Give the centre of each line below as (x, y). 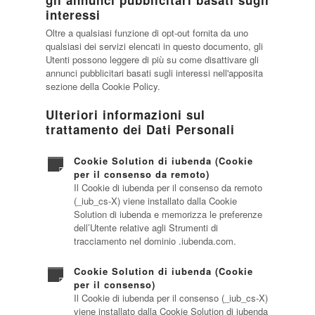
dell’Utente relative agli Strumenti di (146, 227)
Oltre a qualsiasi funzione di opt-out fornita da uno (147, 33)
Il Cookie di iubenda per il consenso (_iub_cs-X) (171, 298)
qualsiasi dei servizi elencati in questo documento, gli (154, 46)
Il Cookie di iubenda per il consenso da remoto (168, 187)
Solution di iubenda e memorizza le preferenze (168, 214)
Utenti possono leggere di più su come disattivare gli (152, 59)
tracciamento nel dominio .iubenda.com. (155, 241)
